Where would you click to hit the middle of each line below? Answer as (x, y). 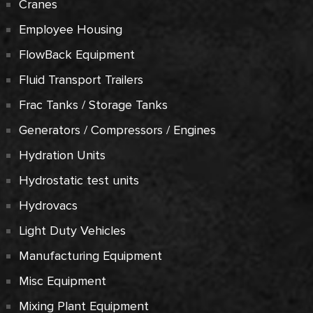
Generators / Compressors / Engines (117, 130)
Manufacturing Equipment (90, 256)
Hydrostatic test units (79, 180)
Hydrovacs (48, 205)
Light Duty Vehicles (72, 231)
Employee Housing (71, 29)
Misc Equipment (63, 281)
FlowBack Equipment (77, 54)
